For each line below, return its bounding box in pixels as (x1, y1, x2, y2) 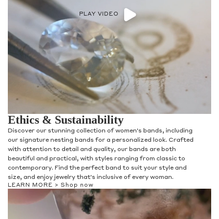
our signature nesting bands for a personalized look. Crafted (8, 137, 194, 144)
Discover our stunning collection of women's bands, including (8, 128, 193, 134)
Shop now (61, 183, 94, 189)
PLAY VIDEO (79, 12, 119, 18)
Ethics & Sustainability (8, 113, 124, 127)
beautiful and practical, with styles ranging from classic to (8, 156, 185, 162)
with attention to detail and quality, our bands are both (8, 147, 176, 153)
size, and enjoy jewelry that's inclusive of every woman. (8, 175, 174, 181)
